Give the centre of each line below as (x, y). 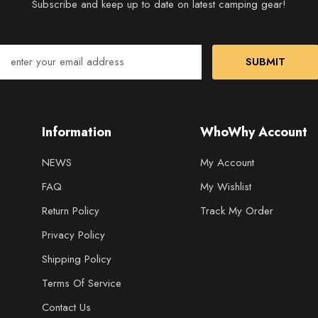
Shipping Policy (76, 259)
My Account (227, 163)
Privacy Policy (73, 235)
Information (76, 132)
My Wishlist (225, 187)
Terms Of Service (81, 284)
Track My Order (236, 211)
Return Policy (70, 211)
